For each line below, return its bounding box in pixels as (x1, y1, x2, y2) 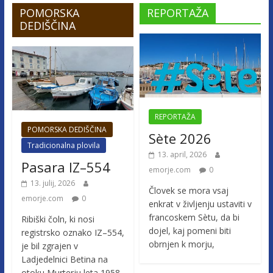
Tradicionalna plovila (27, 140, 100, 151)
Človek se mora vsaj (149, 185, 229, 197)
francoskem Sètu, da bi (149, 211, 240, 224)
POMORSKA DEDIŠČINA (27, 124, 107, 135)
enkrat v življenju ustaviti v (149, 198, 252, 210)
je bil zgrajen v (21, 240, 78, 252)
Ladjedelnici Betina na (21, 253, 108, 266)
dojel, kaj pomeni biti (149, 225, 232, 237)
